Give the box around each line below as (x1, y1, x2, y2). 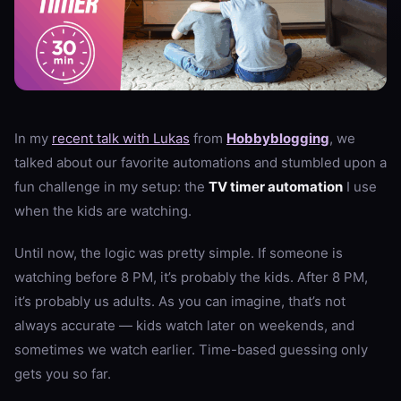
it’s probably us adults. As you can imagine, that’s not (14, 292, 346, 310)
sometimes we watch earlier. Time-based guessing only (14, 340, 368, 358)
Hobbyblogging (226, 129, 329, 147)
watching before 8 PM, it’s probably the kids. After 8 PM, (14, 268, 368, 286)
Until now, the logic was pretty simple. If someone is (14, 243, 343, 261)
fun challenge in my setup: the (14, 177, 209, 195)
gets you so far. (14, 364, 111, 382)
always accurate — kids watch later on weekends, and (14, 316, 354, 334)
